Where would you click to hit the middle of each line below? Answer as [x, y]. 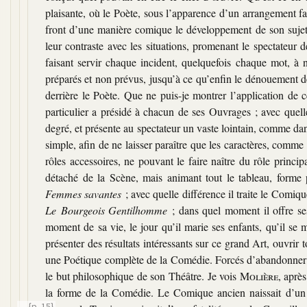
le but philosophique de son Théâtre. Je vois [143, 275]
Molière [259, 275]
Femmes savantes [84, 193]
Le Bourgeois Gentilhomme [107, 210]
